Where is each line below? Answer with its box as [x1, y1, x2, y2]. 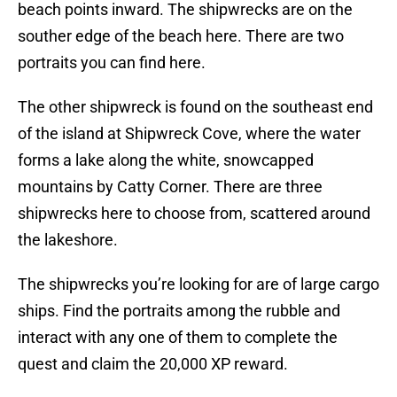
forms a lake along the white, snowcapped [18, 151, 314, 170]
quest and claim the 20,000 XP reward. [18, 354, 288, 374]
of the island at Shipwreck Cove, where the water [18, 124, 361, 144]
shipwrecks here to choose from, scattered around [18, 204, 370, 223]
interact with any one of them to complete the [18, 328, 338, 347]
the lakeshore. [18, 230, 118, 250]
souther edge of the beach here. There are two [18, 27, 344, 46]
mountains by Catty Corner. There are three [18, 177, 323, 197]
